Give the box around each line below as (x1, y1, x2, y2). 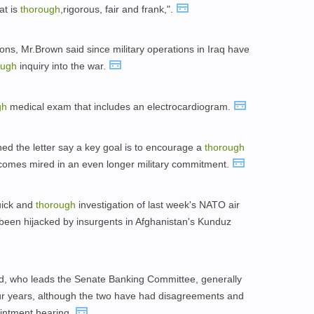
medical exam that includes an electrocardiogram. (7, 101, 233, 113)
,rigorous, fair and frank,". (60, 3, 176, 15)
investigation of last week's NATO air (76, 198, 240, 210)
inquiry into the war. (17, 60, 109, 72)
